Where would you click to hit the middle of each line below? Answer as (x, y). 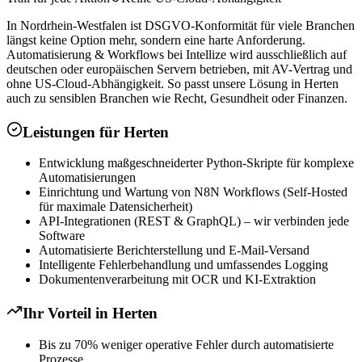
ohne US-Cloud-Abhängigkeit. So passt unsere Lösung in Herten (173, 83)
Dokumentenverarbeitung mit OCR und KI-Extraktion (177, 280)
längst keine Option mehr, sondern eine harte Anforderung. (156, 40)
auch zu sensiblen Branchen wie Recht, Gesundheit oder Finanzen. (177, 98)
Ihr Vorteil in (67, 314)
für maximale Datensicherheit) (116, 207)
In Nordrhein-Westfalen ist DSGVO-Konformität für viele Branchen (181, 25)
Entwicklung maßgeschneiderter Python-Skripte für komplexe (196, 163)
